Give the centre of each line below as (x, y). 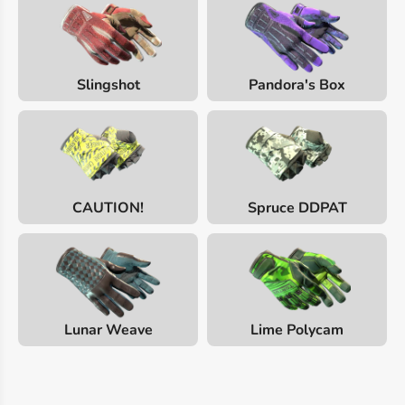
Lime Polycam (297, 330)
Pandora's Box (297, 85)
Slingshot (108, 85)
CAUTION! (108, 207)
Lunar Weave (108, 330)
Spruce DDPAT (297, 207)
